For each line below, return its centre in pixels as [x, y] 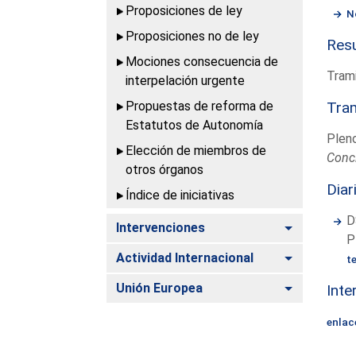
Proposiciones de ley [184, 10]
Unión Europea [160, 288]
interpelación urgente [186, 80]
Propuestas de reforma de [200, 106]
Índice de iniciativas [180, 195]
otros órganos [165, 169]
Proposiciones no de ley [193, 36]
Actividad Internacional [185, 257]
